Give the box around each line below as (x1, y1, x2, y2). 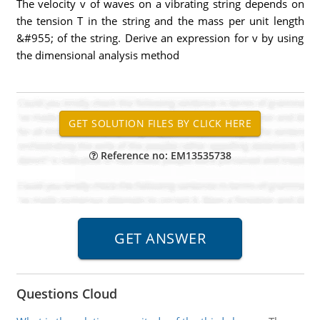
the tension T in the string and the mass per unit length (16, 14, 304, 28)
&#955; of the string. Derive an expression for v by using (16, 31, 304, 45)
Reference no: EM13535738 (97, 149, 231, 162)
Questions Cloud (16, 285, 117, 302)
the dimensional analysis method (16, 48, 179, 62)
